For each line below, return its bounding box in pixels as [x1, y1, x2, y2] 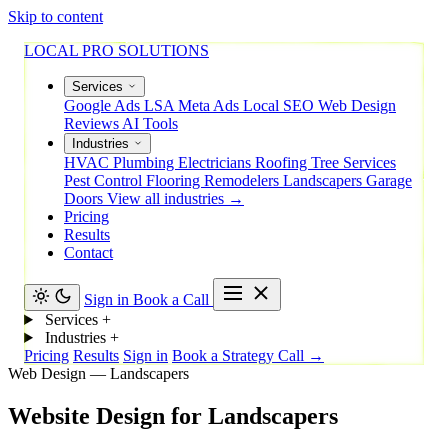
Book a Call [133, 291, 213, 308]
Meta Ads [178, 97, 243, 114]
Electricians [178, 154, 255, 171]
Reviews [64, 115, 122, 132]
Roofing [255, 154, 311, 171]
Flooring [146, 172, 204, 189]
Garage [366, 172, 412, 189]
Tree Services [311, 154, 396, 171]
